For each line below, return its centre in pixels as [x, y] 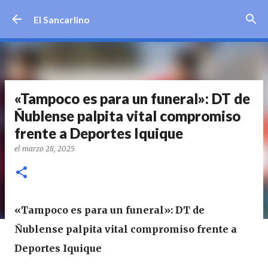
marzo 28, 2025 [48, 149]
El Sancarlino [62, 19]
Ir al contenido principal [134, 15]
